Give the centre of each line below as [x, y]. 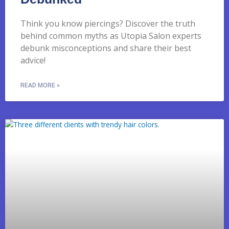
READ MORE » [40, 85]
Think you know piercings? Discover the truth [108, 23]
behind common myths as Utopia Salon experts [111, 36]
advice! [33, 60]
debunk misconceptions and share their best [106, 48]
